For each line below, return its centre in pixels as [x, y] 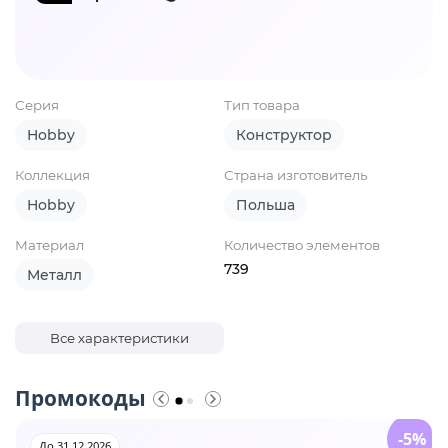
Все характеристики [119, 338]
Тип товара [262, 105]
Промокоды [80, 398]
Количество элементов [302, 245]
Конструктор [284, 135]
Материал [49, 245]
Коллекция [52, 175]
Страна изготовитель [295, 175]
